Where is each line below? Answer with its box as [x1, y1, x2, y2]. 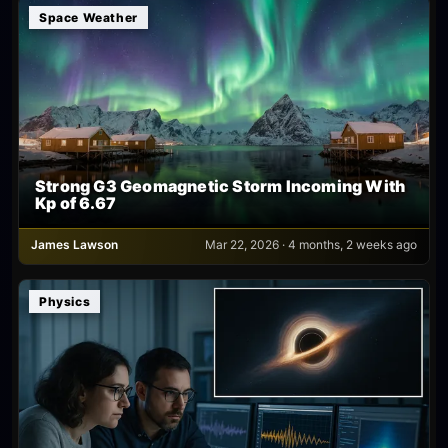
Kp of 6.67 [35, 193, 116, 214]
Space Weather [39, 9, 138, 25]
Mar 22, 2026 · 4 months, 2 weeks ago [205, 237, 417, 253]
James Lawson [31, 237, 118, 253]
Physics [39, 294, 91, 310]
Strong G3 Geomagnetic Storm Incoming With [35, 176, 406, 197]
